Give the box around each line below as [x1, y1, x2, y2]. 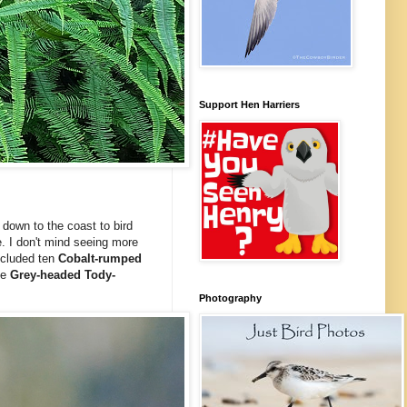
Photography [199, 292, 262, 303]
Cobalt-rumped [58, 251, 142, 265]
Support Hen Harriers [199, 98, 300, 110]
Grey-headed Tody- [10, 267, 115, 282]
